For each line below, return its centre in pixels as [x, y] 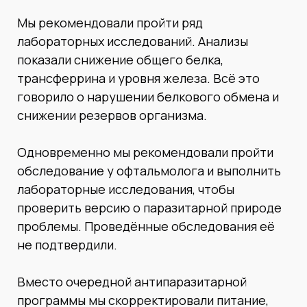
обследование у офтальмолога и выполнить [149, 170]
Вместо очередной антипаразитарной [132, 281]
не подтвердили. [67, 244]
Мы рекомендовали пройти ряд [110, 22]
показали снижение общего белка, [120, 59]
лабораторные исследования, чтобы [126, 189]
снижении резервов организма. [112, 115]
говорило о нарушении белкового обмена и [148, 96]
